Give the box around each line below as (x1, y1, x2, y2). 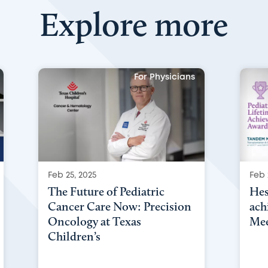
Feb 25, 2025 (48, 171, 97, 179)
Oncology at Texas (48, 214, 142, 229)
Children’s (48, 229, 101, 243)
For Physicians (134, 74, 196, 81)
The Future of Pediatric (48, 184, 165, 199)
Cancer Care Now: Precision (48, 199, 192, 214)
